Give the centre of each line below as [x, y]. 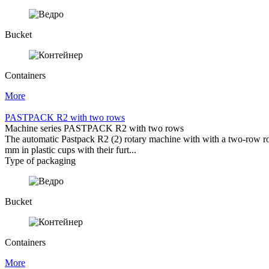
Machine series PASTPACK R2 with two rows [94, 128]
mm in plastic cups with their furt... [71, 150]
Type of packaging [40, 160]
